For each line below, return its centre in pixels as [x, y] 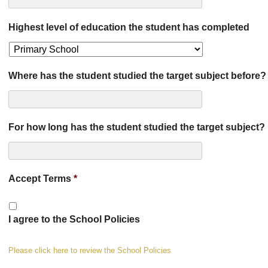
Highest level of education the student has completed [129, 27]
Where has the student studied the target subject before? [137, 76]
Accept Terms [40, 179]
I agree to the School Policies [74, 220]
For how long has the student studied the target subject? [137, 127]
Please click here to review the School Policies [90, 251]
